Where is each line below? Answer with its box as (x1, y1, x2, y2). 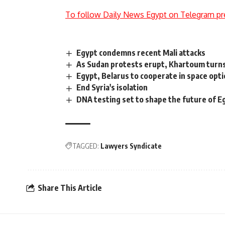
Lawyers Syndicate (100, 141, 162, 150)
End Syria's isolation (76, 82, 148, 93)
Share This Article (38, 183, 102, 193)
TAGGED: (72, 141, 99, 150)
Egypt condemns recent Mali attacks (76, 48, 206, 58)
